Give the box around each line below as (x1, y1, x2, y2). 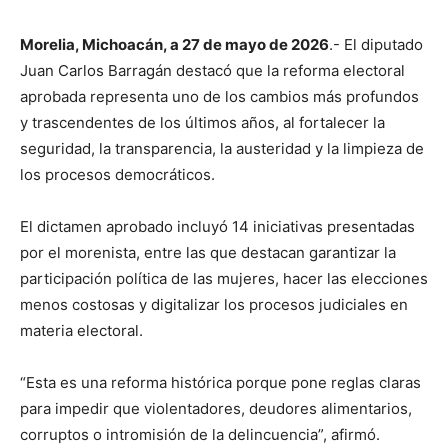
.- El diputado (329, 35, 423, 54)
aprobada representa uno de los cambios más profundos (20, 87, 419, 106)
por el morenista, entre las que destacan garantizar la (20, 243, 396, 262)
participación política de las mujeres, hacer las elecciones (20, 269, 428, 288)
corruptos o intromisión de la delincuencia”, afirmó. (20, 425, 380, 444)
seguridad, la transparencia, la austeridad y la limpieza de (20, 139, 424, 158)
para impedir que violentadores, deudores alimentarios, (20, 399, 412, 418)
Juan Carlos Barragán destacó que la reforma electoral (20, 61, 405, 80)
